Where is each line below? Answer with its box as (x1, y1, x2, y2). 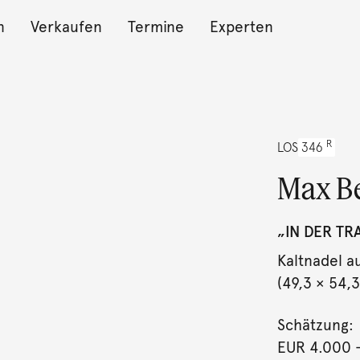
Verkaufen (30, 17, 102, 36)
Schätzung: (276, 316, 354, 334)
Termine (127, 17, 184, 36)
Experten (209, 17, 273, 36)
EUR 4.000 (276, 338, 351, 357)
